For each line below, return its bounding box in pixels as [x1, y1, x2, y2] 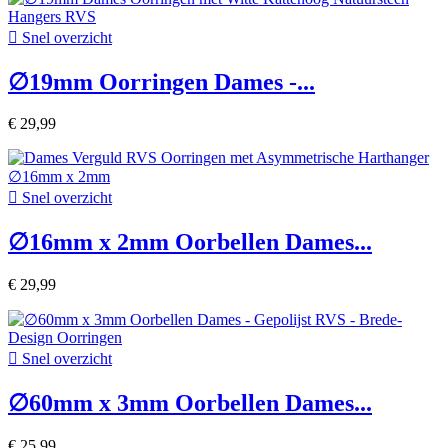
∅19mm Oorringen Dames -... [8, 68, 315, 95]
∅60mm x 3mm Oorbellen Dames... [8, 390, 372, 417]
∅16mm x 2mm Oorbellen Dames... [8, 229, 372, 256]
